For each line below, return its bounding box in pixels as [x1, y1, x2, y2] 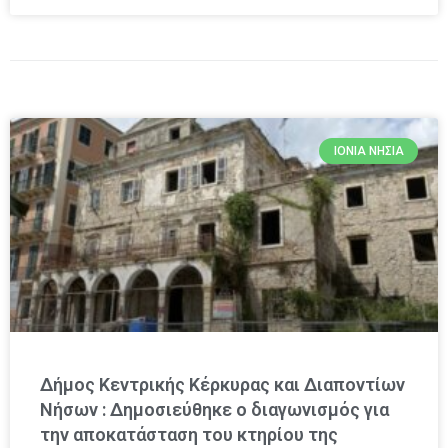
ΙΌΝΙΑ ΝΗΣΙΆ [333, 143, 404, 158]
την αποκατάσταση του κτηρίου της [40, 423, 338, 445]
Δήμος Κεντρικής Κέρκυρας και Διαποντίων [40, 373, 405, 395]
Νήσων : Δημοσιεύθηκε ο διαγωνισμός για [40, 398, 389, 420]
